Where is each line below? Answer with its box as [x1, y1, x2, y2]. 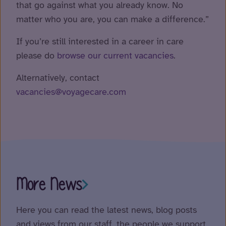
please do [16, 50, 57, 62]
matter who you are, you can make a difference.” [16, 14, 209, 25]
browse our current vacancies [57, 50, 174, 62]
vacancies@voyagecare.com [16, 86, 126, 98]
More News [16, 175, 82, 194]
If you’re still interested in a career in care [16, 36, 184, 47]
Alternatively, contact [16, 72, 99, 84]
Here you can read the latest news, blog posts [16, 204, 197, 216]
